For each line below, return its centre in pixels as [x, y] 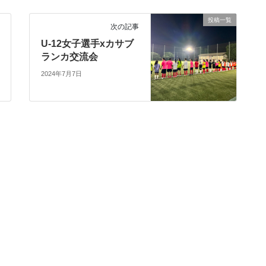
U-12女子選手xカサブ [88, 43]
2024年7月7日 [62, 74]
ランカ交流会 [70, 56]
